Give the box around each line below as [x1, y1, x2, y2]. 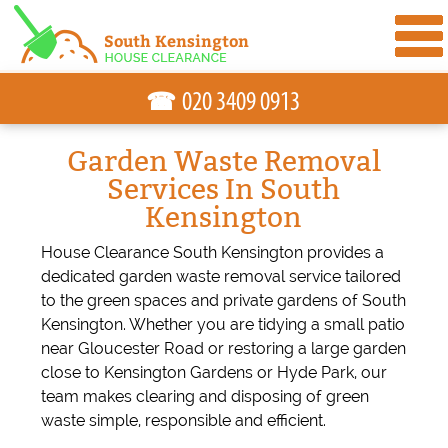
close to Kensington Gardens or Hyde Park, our [40, 363, 387, 382]
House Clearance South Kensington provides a [40, 243, 384, 262]
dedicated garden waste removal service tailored [40, 267, 401, 286]
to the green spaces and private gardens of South [40, 291, 406, 310]
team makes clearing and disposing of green [40, 387, 369, 406]
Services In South [107, 172, 341, 206]
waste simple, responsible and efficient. [40, 411, 326, 430]
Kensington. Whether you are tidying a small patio [40, 315, 405, 334]
